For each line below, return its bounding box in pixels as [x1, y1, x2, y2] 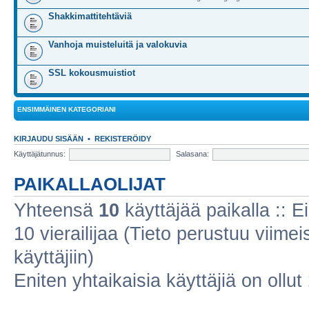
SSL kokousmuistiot [48, 68, 135, 78]
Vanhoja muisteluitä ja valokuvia [48, 39, 187, 50]
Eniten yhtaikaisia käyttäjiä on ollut [14, 270, 308, 291]
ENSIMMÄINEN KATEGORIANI [17, 106, 116, 113]
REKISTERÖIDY [94, 134, 151, 143]
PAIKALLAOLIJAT [14, 175, 166, 194]
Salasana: [176, 149, 209, 158]
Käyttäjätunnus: [14, 149, 66, 158]
